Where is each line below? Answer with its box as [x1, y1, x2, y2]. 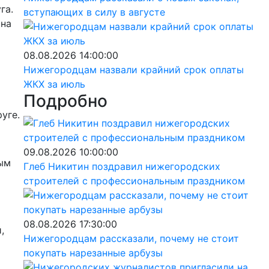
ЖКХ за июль [23, 77, 85, 90]
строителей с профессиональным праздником [23, 174, 245, 187]
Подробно [23, 90, 107, 111]
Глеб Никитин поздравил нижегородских [23, 160, 220, 172]
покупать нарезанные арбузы [23, 246, 163, 259]
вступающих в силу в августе [23, 5, 165, 18]
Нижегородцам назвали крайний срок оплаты [23, 63, 244, 76]
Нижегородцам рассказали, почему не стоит [23, 232, 239, 244]
